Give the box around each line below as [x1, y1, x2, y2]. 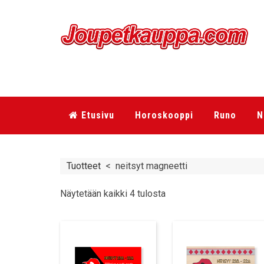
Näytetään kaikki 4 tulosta [60, 188, 166, 199]
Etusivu [78, 110, 114, 121]
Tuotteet [67, 160, 101, 171]
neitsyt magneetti [115, 160, 187, 171]
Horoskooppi [135, 110, 193, 121]
